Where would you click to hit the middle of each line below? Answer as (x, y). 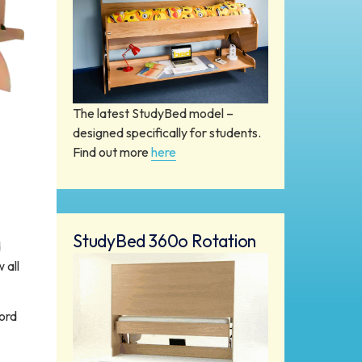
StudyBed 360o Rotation (165, 241)
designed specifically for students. (167, 132)
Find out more (112, 152)
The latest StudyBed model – (153, 113)
